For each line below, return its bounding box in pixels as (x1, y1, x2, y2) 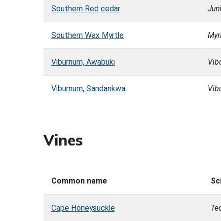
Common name (51, 176, 107, 186)
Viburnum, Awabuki (51, 57, 115, 67)
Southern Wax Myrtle (51, 31, 124, 40)
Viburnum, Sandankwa (51, 84, 125, 94)
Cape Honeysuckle (51, 203, 115, 213)
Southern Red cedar (51, 4, 120, 14)
